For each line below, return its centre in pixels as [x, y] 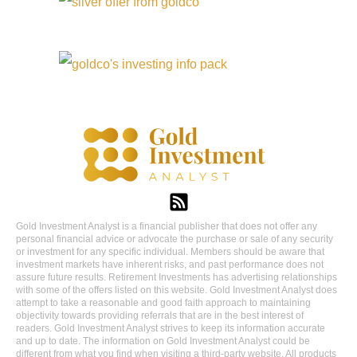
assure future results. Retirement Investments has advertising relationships [177, 278]
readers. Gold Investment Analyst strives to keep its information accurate [171, 329]
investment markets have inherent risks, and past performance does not [170, 265]
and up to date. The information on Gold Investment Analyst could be [163, 341]
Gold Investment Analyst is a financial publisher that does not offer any [167, 227]
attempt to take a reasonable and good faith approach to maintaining [163, 303]
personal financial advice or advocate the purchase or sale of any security [175, 239]
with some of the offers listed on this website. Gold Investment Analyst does [177, 290]
